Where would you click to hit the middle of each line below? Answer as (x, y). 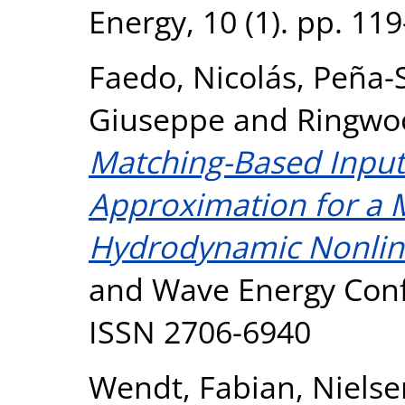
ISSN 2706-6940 (200, 331)
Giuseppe (157, 119)
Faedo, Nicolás (193, 76)
